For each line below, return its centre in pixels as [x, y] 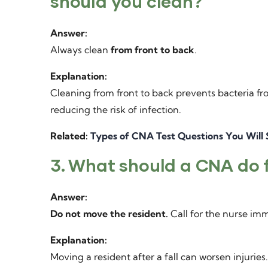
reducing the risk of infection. [116, 109]
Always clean [80, 50]
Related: [70, 136]
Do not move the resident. [109, 214]
